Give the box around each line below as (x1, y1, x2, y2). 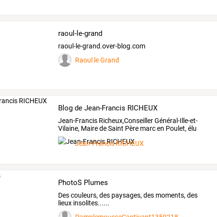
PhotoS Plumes (58, 178, 108, 187)
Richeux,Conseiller (97, 117, 154, 125)
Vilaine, (58, 124, 80, 133)
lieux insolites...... (58, 199, 110, 207)
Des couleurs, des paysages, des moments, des (58, 191, 198, 200)
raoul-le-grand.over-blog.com (58, 42, 146, 50)
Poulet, (164, 124, 187, 133)
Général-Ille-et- (153, 117, 198, 125)
